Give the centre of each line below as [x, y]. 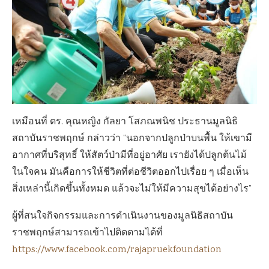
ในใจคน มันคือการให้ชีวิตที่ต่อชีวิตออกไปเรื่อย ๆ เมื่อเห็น [130, 172]
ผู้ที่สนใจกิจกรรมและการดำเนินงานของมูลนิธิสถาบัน [122, 216]
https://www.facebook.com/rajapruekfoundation [117, 250]
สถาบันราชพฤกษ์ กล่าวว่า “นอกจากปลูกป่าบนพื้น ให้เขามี [132, 139]
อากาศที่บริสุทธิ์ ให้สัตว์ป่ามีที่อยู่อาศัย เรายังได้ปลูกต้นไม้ [129, 156]
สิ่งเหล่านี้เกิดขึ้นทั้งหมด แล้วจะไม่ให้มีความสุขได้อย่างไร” [132, 189]
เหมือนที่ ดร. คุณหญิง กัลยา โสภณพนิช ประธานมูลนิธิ [125, 122]
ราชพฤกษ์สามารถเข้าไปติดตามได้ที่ [87, 233]
